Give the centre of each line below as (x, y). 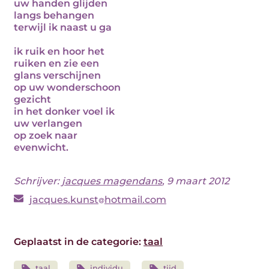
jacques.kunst (64, 200)
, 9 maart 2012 (196, 181)
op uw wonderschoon (67, 87)
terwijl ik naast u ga (63, 27)
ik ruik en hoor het (59, 51)
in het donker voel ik (64, 111)
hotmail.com (135, 200)
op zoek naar (46, 135)
